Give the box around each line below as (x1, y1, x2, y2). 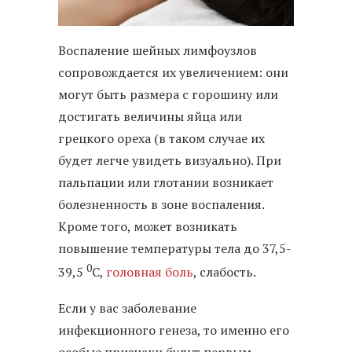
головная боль (106, 263, 193, 281)
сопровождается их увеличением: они (58, 64, 288, 82)
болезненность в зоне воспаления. (58, 196, 264, 214)
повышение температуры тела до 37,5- (58, 240, 291, 258)
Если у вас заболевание (58, 299, 196, 317)
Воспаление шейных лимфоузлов (58, 42, 257, 60)
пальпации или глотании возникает (58, 174, 273, 192)
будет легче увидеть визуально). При (58, 152, 281, 170)
